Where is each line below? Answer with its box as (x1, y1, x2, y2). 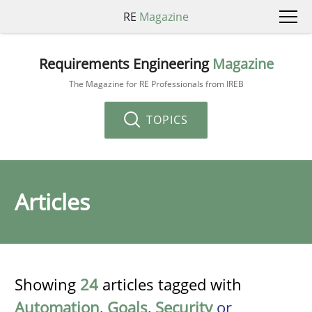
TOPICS (143, 111, 188, 127)
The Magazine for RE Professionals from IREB (68, 77, 244, 90)
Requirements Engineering (38, 54, 212, 73)
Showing (15, 274, 80, 295)
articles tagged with (98, 274, 242, 295)
